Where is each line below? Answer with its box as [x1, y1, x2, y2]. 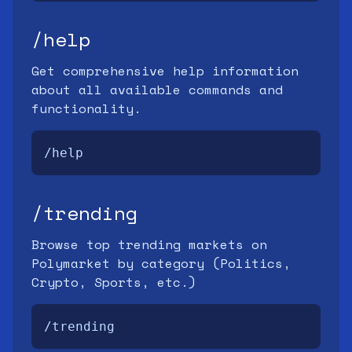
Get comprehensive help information [31, 61, 299, 80]
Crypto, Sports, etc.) [31, 273, 196, 291]
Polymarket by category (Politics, [31, 254, 291, 273]
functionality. [31, 99, 141, 118]
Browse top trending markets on [31, 235, 267, 254]
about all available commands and [31, 80, 283, 99]
